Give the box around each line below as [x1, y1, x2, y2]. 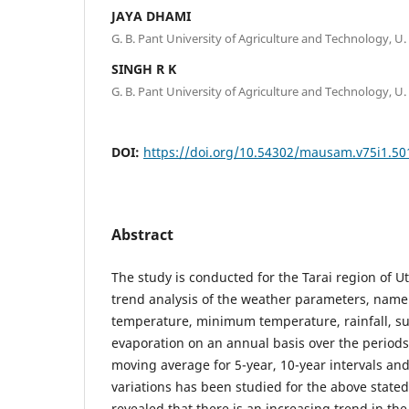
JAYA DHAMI [111, 6, 191, 25]
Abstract [111, 224, 173, 245]
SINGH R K [111, 59, 176, 78]
